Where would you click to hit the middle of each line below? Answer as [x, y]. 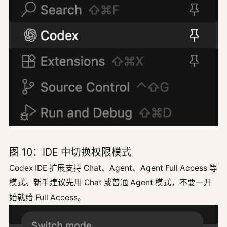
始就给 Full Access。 [47, 197]
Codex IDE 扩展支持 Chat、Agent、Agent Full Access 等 [113, 168]
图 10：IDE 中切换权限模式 [70, 152]
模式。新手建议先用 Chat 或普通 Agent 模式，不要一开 [110, 182]
